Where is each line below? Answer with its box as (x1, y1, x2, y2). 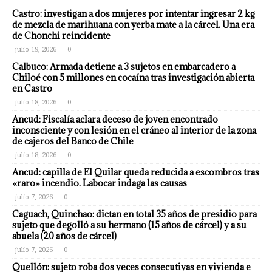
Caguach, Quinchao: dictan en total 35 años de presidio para (12, 208, 257, 220)
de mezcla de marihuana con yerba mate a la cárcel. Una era (12, 19, 254, 30)
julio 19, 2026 (15, 46, 56, 53)
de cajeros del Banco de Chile (12, 135, 134, 147)
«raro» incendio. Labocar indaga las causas (12, 177, 187, 189)
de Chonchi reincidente (12, 30, 110, 41)
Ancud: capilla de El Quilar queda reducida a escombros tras (12, 166, 259, 178)
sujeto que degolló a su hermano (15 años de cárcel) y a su (12, 219, 246, 231)
